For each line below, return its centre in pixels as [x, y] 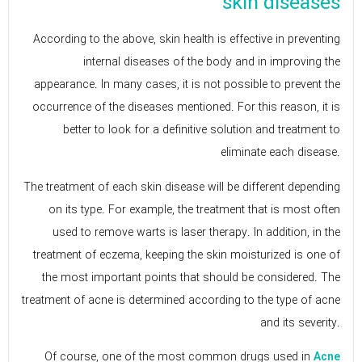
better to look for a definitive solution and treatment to [202, 130]
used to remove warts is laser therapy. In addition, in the [196, 232]
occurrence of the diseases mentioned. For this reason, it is [186, 108]
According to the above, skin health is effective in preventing [187, 40]
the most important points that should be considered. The [191, 278]
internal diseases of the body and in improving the [212, 63]
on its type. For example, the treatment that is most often [194, 210]
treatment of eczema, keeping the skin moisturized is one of [187, 255]
